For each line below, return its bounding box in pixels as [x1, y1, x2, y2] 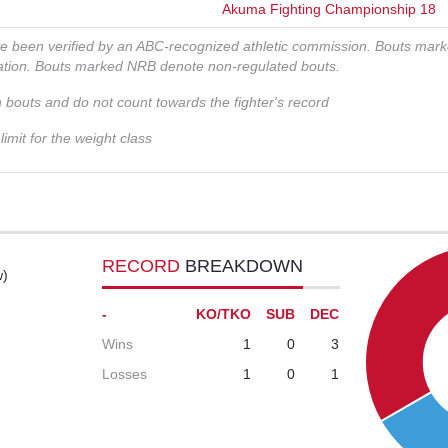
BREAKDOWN [185, 256, 304, 277]
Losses [102, 366, 148, 383]
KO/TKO [196, 306, 252, 323]
